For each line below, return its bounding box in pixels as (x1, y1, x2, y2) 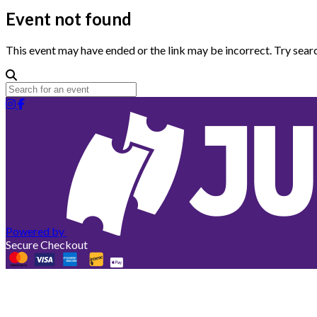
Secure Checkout (6, 237, 88, 251)
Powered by (6, 224, 64, 238)
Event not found (6, 8, 132, 29)
